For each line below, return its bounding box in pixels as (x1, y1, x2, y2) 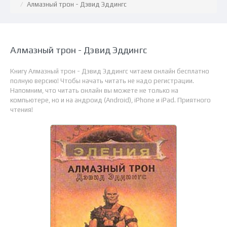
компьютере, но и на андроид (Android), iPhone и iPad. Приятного (10, 96, 211, 104)
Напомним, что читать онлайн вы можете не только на (10, 87, 178, 94)
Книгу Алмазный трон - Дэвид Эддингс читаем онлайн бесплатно (10, 67, 209, 75)
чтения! (10, 106, 33, 113)
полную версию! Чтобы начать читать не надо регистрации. (10, 77, 194, 85)
